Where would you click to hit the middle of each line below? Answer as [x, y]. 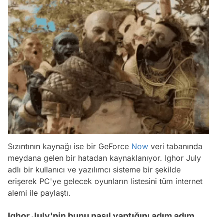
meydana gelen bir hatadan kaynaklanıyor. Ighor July [104, 158]
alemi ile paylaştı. [39, 193]
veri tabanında [175, 146]
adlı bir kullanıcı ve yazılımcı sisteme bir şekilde [94, 169]
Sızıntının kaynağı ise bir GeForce [70, 146]
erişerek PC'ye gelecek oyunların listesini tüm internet [105, 181]
